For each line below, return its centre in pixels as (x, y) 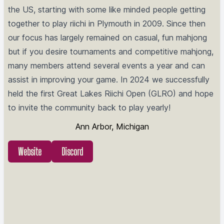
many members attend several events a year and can (106, 65)
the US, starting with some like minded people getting (107, 9)
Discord (72, 151)
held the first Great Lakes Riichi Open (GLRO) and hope (111, 93)
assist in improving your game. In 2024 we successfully (109, 79)
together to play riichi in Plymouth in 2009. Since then (107, 23)
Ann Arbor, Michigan (112, 126)
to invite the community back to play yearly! (89, 107)
